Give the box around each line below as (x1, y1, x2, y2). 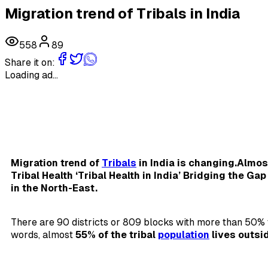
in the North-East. (11, 182, 98, 194)
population (158, 229, 209, 241)
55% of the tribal (75, 229, 158, 241)
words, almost (11, 229, 75, 241)
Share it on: (5, 57, 55, 69)
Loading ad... (5, 69, 58, 81)
